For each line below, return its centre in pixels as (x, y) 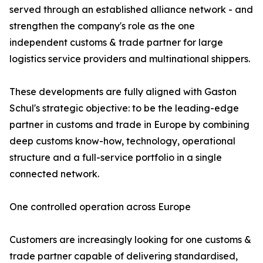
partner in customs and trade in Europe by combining (129, 124)
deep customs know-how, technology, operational (122, 141)
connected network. (54, 174)
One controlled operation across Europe (100, 207)
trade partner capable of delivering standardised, (124, 256)
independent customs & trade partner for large (116, 42)
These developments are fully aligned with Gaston (123, 92)
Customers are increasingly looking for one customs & (130, 240)
